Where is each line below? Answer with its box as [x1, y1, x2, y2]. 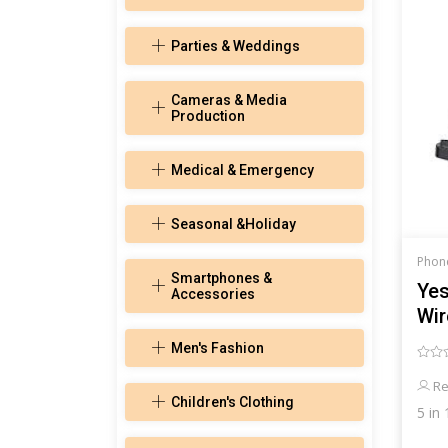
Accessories [171, 286, 255, 303]
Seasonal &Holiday [171, 216, 296, 233]
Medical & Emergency [171, 162, 314, 179]
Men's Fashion [171, 340, 264, 357]
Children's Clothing [171, 394, 294, 411]
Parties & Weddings [171, 38, 300, 55]
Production [171, 108, 245, 125]
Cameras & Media [171, 92, 287, 109]
